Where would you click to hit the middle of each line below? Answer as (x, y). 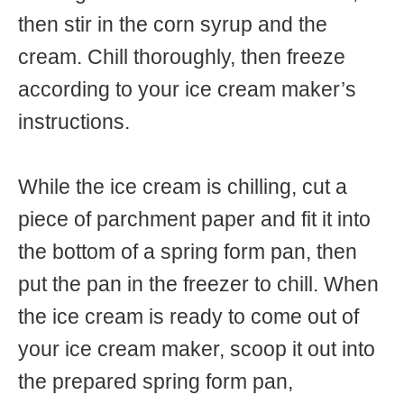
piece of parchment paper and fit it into (194, 219)
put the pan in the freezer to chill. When (198, 284)
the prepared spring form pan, (156, 381)
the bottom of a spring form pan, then (188, 252)
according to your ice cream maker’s (187, 89)
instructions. (74, 122)
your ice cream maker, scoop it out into (197, 349)
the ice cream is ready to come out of (188, 317)
